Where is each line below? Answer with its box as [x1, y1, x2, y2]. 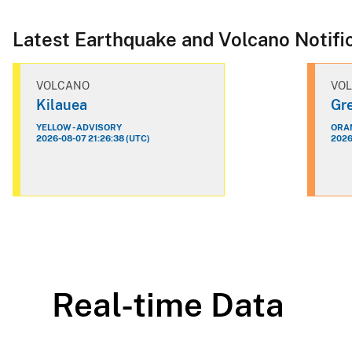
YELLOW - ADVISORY [36, 122, 122, 132]
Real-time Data [52, 284, 284, 324]
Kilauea [36, 96, 87, 113]
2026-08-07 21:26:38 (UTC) [36, 133, 150, 143]
